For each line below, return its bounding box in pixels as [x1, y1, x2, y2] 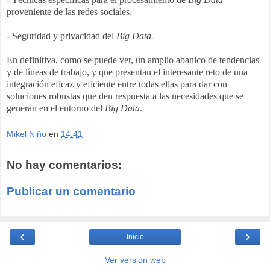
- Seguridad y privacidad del [7, 30, 116, 41]
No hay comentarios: [7, 159, 122, 172]
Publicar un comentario [7, 184, 136, 198]
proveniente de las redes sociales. [7, 6, 132, 17]
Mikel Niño [7, 129, 46, 139]
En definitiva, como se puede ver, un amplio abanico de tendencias [7, 54, 259, 65]
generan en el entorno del [7, 102, 105, 113]
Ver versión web [104, 255, 166, 265]
